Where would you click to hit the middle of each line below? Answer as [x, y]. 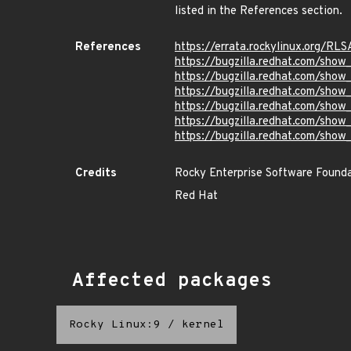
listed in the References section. [259, 11]
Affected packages [172, 281]
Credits [96, 174]
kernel [203, 325]
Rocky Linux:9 [115, 325]
